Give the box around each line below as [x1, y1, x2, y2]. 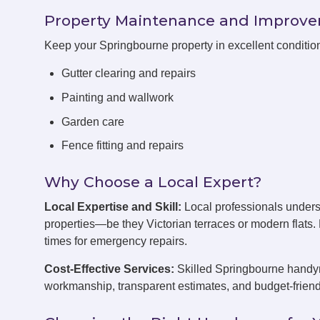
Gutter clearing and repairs [61, 67, 196, 80]
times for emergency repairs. [44, 235, 187, 248]
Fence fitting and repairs [61, 139, 184, 152]
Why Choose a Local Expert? [44, 173, 261, 191]
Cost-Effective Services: [44, 263, 174, 276]
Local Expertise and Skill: [44, 201, 181, 214]
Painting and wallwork [61, 91, 174, 104]
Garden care [61, 115, 124, 128]
